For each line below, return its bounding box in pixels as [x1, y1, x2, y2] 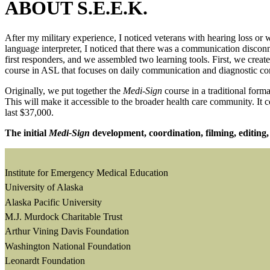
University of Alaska [5, 182, 83, 193]
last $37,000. [5, 107, 54, 118]
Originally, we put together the [5, 85, 123, 96]
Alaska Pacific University [5, 196, 102, 207]
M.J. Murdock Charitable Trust [5, 212, 122, 222]
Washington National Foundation [5, 240, 131, 251]
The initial [5, 127, 49, 138]
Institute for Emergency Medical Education [5, 167, 168, 178]
